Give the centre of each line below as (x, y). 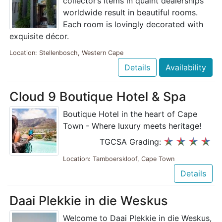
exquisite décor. (39, 36)
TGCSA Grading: (132, 141)
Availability (186, 67)
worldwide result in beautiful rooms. (130, 12)
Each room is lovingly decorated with (133, 24)
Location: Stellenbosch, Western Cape (66, 53)
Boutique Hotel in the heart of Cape (130, 114)
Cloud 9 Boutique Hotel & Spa (98, 96)
